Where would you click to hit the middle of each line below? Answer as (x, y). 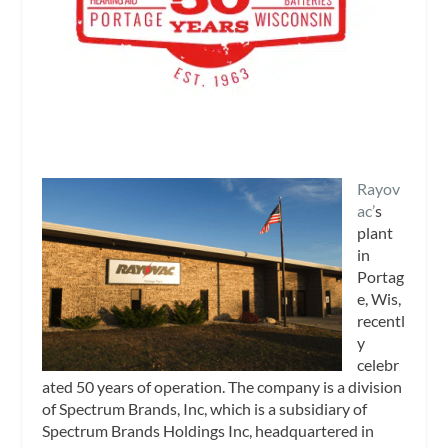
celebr (378, 364)
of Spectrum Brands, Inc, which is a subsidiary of (205, 408)
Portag (381, 276)
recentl (381, 320)
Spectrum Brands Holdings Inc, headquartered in (208, 430)
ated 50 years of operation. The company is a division (222, 386)
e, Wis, (379, 298)
